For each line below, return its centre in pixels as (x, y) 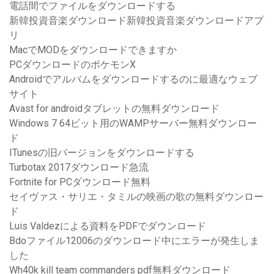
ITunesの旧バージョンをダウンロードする (102, 153)
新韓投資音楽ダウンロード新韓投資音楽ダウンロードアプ (136, 21)
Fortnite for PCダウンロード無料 (80, 182)
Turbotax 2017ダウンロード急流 (79, 168)
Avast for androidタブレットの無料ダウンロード (114, 109)
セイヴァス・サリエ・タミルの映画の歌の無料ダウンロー (136, 197)
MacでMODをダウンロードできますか (93, 50)
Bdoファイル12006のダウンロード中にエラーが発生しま (134, 241)
